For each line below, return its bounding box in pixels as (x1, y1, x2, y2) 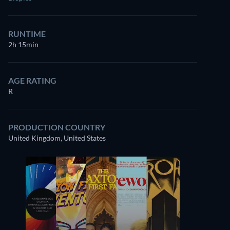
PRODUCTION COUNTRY (8, 122, 105, 132)
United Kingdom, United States (8, 133, 106, 142)
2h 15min (8, 40, 39, 49)
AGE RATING (8, 75, 56, 85)
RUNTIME (8, 29, 46, 39)
